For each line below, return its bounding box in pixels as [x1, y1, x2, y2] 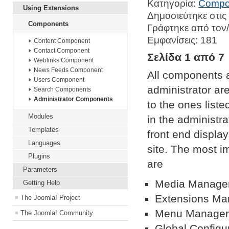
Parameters [23, 166, 57, 174]
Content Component [34, 38, 90, 44]
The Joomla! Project [20, 194, 80, 202]
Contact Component [34, 48, 89, 54]
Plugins [28, 152, 50, 161]
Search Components [34, 86, 91, 93]
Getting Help [23, 179, 60, 187]
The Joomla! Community [20, 209, 93, 217]
